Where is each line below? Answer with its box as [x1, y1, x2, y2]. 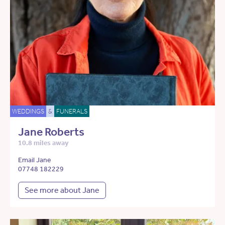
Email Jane [18, 156, 51, 165]
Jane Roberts [18, 125, 84, 139]
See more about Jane [25, 185, 99, 195]
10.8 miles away [18, 139, 69, 148]
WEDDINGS [12, 107, 44, 116]
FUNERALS [56, 107, 87, 116]
